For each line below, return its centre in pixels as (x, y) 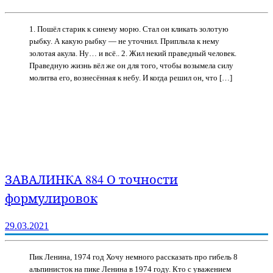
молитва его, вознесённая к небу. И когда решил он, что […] (131, 77)
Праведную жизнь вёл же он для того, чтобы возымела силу (131, 65)
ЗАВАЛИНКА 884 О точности (91, 180)
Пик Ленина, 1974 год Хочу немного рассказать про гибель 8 (133, 257)
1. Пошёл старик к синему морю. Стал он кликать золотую (129, 29)
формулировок (51, 199)
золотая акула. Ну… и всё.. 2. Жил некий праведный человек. (133, 53)
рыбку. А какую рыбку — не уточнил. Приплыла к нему (124, 41)
